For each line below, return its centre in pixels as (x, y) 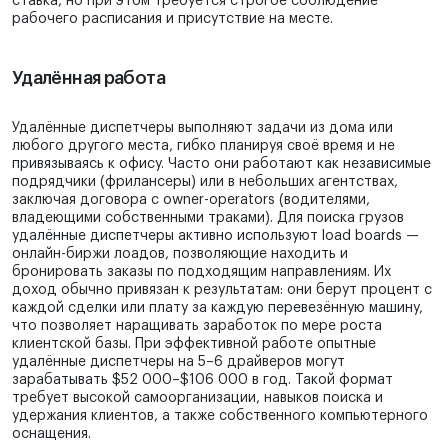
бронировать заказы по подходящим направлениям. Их (201, 272)
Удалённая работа (88, 78)
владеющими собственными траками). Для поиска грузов (208, 218)
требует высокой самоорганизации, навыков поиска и (197, 398)
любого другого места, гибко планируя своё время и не (203, 146)
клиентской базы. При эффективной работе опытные (194, 344)
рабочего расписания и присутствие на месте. (172, 19)
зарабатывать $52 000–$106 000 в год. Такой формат (202, 380)
